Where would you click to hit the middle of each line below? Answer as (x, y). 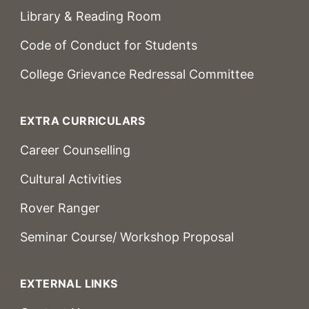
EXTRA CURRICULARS (83, 120)
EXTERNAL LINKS (69, 283)
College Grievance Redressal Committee (137, 74)
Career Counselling (75, 150)
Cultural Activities (71, 179)
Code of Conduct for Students (109, 45)
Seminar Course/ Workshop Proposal (127, 237)
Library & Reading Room (91, 16)
